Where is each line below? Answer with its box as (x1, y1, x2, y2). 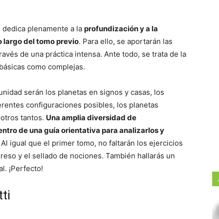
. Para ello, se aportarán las (79, 37, 173, 46)
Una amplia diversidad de (46, 113, 136, 122)
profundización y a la (84, 24, 158, 33)
